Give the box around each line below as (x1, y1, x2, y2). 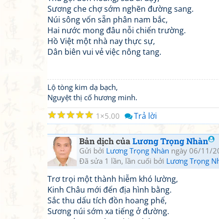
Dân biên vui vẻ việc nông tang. (47, 46, 161, 57)
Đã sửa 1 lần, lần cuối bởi (79, 156, 166, 166)
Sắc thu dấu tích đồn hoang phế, (47, 195, 167, 206)
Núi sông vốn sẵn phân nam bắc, (47, 14, 168, 25)
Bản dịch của (79, 135, 132, 147)
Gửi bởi (79, 146, 106, 155)
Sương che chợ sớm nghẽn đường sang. (47, 3, 194, 14)
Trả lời (134, 110, 157, 121)
